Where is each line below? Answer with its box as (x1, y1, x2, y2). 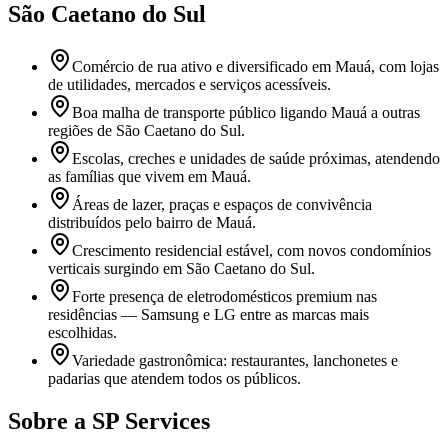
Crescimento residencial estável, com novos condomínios (72, 242, 431, 260)
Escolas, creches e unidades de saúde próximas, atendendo (72, 150, 440, 168)
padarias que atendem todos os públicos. (48, 370, 301, 388)
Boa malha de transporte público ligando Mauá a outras (72, 104, 420, 122)
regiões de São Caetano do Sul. (48, 122, 245, 140)
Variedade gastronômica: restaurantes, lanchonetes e (72, 352, 398, 370)
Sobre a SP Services (8, 408, 210, 435)
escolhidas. (48, 324, 117, 342)
